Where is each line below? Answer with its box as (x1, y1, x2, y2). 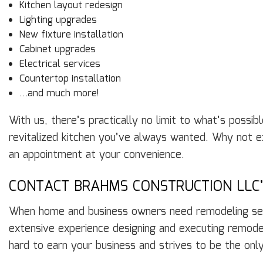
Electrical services (19, 57, 100, 72)
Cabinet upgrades (19, 42, 96, 58)
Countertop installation (19, 72, 121, 87)
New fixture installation (19, 28, 123, 43)
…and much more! (19, 86, 99, 102)
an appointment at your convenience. (9, 147, 184, 164)
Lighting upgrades (19, 13, 97, 28)
